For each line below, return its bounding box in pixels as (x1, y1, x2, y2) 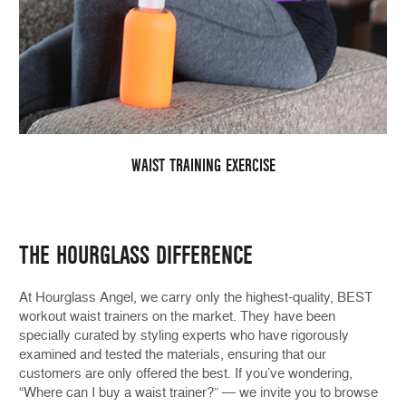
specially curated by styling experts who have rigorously (19, 326, 349, 343)
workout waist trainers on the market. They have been (19, 307, 335, 324)
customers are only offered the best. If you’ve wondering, (19, 364, 353, 382)
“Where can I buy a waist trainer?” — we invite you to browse (19, 383, 378, 401)
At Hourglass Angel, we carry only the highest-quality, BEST (19, 288, 372, 305)
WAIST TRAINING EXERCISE (130, 155, 275, 176)
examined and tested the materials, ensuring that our (19, 345, 326, 362)
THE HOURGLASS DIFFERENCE (19, 239, 253, 271)
